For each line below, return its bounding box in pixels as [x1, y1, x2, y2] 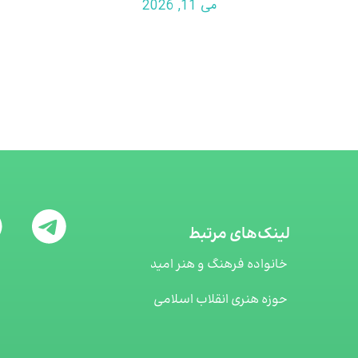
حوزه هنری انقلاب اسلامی [153, 290, 288, 311]
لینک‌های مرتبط [188, 222, 290, 248]
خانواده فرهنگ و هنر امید [149, 255, 288, 276]
